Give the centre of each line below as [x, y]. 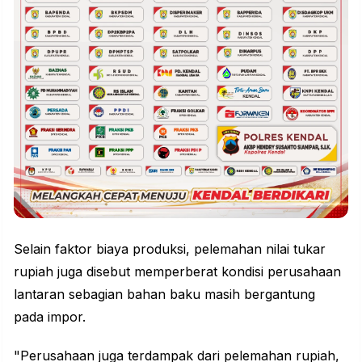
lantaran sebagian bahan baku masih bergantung [164, 295]
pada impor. [50, 317]
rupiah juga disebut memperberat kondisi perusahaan [177, 272]
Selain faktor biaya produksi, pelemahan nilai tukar [170, 249]
